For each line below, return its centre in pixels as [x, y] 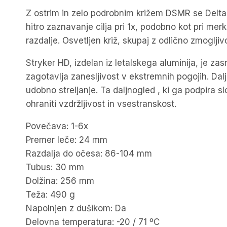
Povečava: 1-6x [57, 126]
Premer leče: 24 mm [67, 140]
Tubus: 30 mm [55, 167]
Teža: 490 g [50, 194]
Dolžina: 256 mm [60, 181]
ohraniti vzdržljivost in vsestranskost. [101, 104]
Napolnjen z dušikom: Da [76, 208]
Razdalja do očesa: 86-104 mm [89, 153]
